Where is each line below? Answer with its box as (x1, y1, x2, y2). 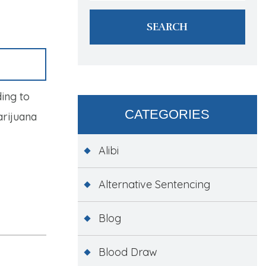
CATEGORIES (125, 106, 210, 122)
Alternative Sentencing (98, 177, 210, 191)
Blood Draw (98, 245, 157, 259)
